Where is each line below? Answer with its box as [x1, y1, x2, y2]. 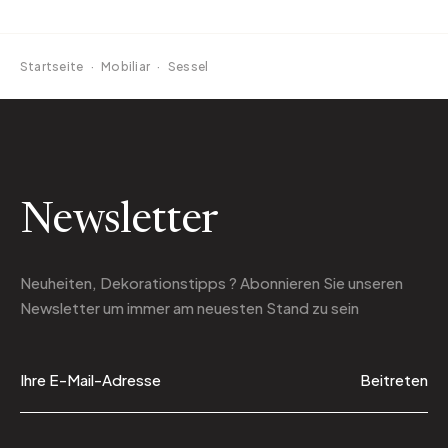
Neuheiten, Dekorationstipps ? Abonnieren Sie [20, 273, 348, 293]
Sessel [167, 59, 209, 75]
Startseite [20, 59, 84, 75]
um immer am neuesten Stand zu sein [100, 298, 359, 318]
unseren [348, 273, 403, 293]
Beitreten [360, 370, 428, 390]
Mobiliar [101, 59, 151, 75]
